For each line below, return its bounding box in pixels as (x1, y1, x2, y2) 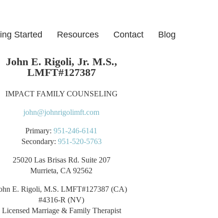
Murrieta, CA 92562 (30, 166, 92, 175)
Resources (57, 30, 99, 39)
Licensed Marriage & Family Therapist (1, 206, 121, 215)
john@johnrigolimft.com (23, 108, 99, 116)
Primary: (25, 127, 54, 135)
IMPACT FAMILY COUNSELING (5, 90, 118, 98)
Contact (113, 30, 144, 39)
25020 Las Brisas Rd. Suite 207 (12, 156, 110, 164)
